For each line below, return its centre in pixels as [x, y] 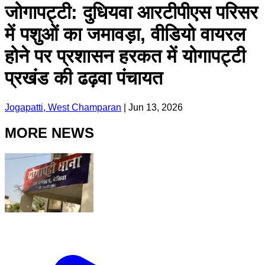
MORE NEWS [49, 132]
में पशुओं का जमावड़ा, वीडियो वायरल [125, 35]
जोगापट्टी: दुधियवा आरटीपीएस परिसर [131, 13]
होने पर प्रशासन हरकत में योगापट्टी [125, 56]
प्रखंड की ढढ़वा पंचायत [84, 78]
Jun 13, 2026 [156, 107]
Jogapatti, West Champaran [63, 107]
